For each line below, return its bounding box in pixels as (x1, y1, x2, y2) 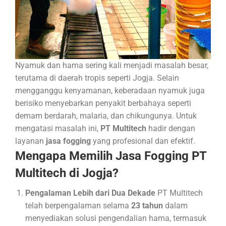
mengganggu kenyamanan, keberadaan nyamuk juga (15, 86, 205, 95)
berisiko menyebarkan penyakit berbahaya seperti (15, 98, 191, 108)
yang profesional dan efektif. (91, 136, 195, 146)
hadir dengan (146, 124, 195, 133)
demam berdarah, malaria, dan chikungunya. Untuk (15, 111, 197, 121)
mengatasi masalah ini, (15, 124, 100, 133)
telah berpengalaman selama (25, 201, 131, 210)
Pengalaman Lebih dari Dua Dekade (25, 188, 155, 198)
